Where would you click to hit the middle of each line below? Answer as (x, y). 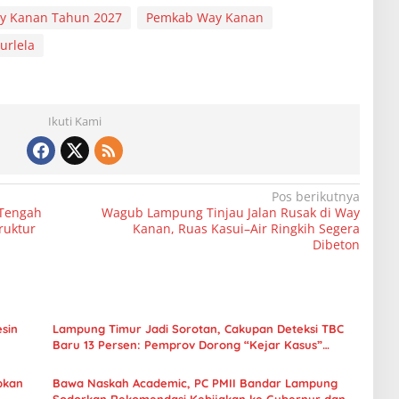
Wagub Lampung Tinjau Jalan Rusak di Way (230, 212)
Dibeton (336, 244)
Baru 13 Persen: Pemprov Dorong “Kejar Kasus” (187, 344)
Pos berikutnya (315, 196)
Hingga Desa (87, 360)
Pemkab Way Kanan (204, 17)
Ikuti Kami (74, 121)
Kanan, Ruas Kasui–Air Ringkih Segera (246, 228)
